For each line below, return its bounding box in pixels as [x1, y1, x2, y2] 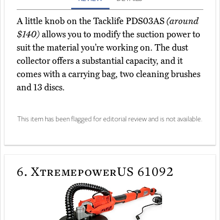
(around [166, 16, 198, 27]
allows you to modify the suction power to [40, 29, 200, 40]
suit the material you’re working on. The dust [17, 42, 188, 54]
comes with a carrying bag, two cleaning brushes [17, 69, 200, 80]
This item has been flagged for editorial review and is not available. [17, 113, 203, 123]
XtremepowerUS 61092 [27, 163, 174, 180]
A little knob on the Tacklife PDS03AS [17, 16, 166, 27]
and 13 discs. [17, 82, 65, 93]
